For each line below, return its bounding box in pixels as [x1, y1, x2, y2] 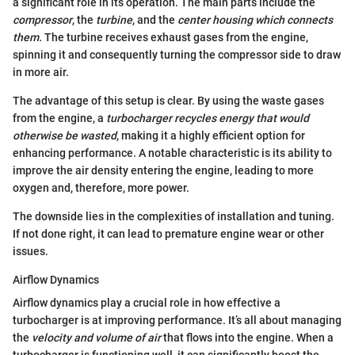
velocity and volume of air [32, 330, 161, 344]
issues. [13, 244, 48, 258]
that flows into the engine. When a [161, 330, 334, 344]
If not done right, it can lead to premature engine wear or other [13, 227, 324, 240]
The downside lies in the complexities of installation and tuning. [13, 209, 334, 223]
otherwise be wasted [13, 128, 116, 142]
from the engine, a [13, 111, 106, 124]
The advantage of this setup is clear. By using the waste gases [13, 94, 324, 107]
